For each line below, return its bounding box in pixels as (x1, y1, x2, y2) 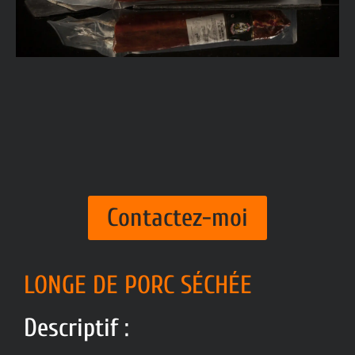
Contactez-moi (107, 202, 248, 232)
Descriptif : (24, 312, 129, 342)
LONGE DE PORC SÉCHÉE (24, 269, 252, 300)
